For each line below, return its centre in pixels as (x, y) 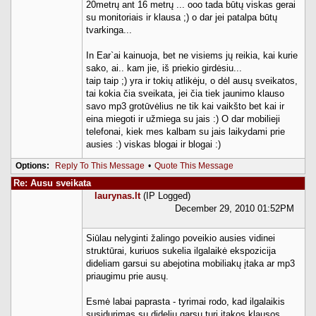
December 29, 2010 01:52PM (235, 208)
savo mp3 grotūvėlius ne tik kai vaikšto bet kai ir (185, 106)
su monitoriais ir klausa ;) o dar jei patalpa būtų (182, 17)
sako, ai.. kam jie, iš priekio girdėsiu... (164, 68)
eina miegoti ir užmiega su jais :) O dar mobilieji (183, 119)
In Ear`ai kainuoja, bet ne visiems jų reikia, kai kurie (192, 55)
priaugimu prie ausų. (127, 276)
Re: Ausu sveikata (52, 183)
